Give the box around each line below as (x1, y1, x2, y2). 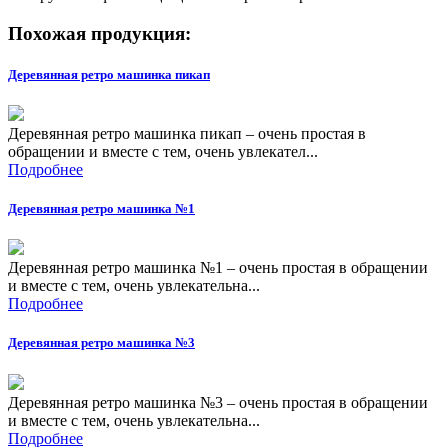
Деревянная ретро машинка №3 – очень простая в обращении (8, 393, 428, 411)
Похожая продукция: (8, 22, 191, 44)
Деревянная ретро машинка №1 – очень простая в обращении (8, 259, 428, 277)
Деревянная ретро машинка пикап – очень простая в (8, 124, 366, 142)
